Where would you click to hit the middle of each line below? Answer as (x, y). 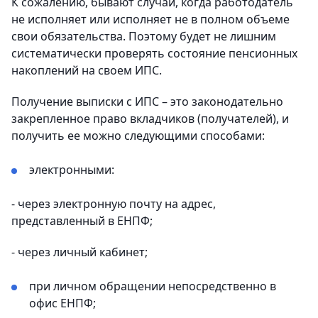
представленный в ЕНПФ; (82, 220)
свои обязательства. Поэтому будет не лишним (144, 36)
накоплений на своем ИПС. (87, 70)
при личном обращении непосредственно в (153, 286)
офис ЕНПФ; (62, 303)
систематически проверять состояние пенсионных (154, 53)
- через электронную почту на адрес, (114, 203)
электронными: (72, 169)
